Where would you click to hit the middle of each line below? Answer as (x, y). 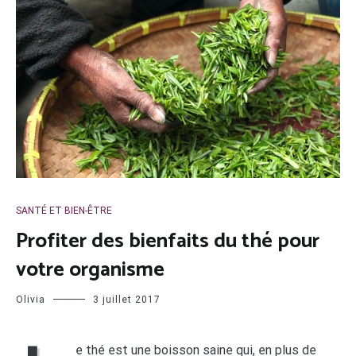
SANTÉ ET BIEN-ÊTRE (64, 210)
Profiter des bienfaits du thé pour (168, 241)
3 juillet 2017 (127, 299)
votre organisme (90, 269)
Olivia (31, 299)
